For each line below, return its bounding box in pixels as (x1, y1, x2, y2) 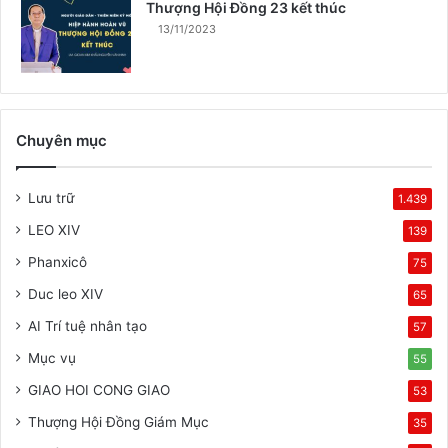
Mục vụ (28, 350, 76, 366)
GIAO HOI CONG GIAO (28, 382, 170, 398)
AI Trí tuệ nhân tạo (28, 318, 147, 334)
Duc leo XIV (28, 286, 103, 302)
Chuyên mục (16, 131, 107, 150)
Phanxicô (28, 254, 87, 270)
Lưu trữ (28, 190, 74, 206)
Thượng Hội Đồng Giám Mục (28, 414, 209, 430)
